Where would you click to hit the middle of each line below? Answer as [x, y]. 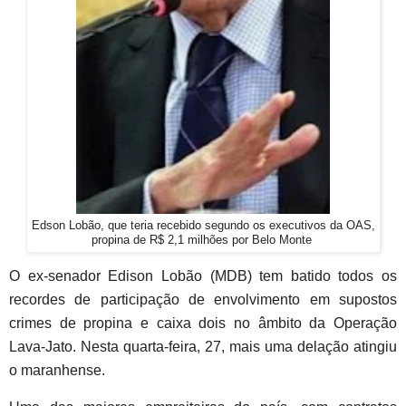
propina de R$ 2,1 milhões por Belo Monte [203, 241]
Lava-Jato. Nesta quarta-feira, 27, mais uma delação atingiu [203, 347]
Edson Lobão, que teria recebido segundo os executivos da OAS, [203, 226]
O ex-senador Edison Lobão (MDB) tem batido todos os [203, 276]
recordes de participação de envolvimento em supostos [203, 300]
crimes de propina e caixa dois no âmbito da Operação [203, 324]
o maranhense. [57, 371]
